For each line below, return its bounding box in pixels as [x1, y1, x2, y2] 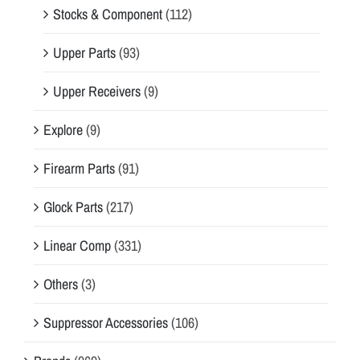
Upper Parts [53, 42, 116, 63]
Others [43, 273, 78, 294]
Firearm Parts [43, 157, 115, 178]
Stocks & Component [53, 3, 162, 24]
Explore [43, 119, 83, 140]
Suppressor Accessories [43, 312, 168, 333]
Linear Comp [43, 235, 111, 256]
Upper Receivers [53, 80, 141, 101]
